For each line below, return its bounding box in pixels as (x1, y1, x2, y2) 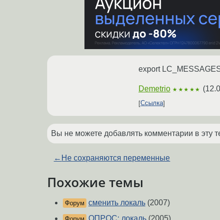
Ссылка (140, 99, 163, 107)
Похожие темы (47, 173, 143, 191)
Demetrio (138, 84, 170, 93)
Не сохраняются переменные (61, 153, 170, 162)
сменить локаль (88, 198, 145, 207)
